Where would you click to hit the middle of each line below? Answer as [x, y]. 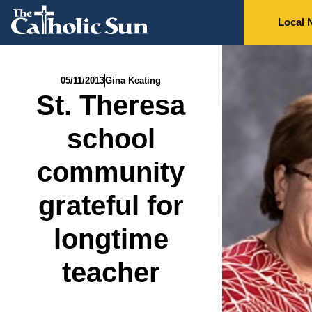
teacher [111, 272]
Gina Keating [133, 80]
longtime [111, 239]
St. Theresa [111, 105]
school [111, 139]
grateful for [111, 205]
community [111, 172]
